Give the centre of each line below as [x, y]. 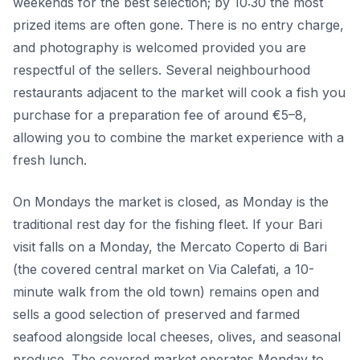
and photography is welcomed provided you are [160, 48]
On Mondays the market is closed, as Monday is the [171, 202]
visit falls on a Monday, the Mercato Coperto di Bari [170, 247]
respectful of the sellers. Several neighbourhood [162, 70]
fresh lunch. [50, 160]
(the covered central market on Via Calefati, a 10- [164, 270]
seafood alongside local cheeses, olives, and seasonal [177, 337]
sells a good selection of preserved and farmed [156, 315]
